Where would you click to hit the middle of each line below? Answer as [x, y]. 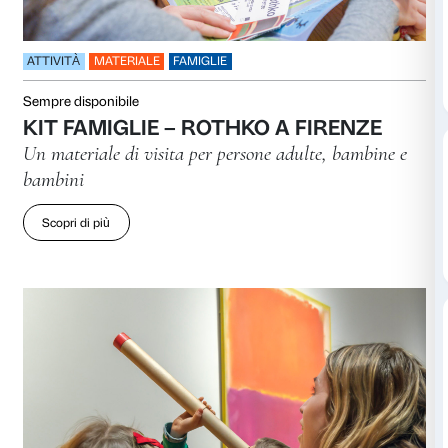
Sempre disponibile [107, 434]
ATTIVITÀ [71, 380]
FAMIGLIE [266, 380]
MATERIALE [168, 380]
